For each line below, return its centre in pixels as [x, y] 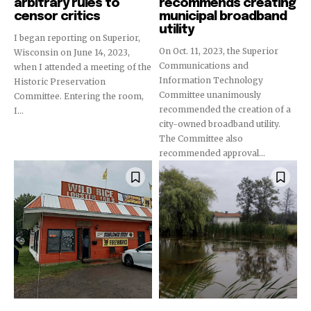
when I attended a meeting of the [83, 67]
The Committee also [201, 138]
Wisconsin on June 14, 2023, [72, 52]
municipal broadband [223, 17]
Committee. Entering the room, [79, 96]
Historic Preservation [60, 82]
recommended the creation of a [225, 109]
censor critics [57, 17]
